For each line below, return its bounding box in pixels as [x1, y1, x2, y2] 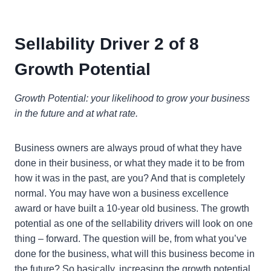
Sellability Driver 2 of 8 [15, 34, 199, 54]
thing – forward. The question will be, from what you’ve [15, 233, 247, 244]
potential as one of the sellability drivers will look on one [15, 218, 253, 229]
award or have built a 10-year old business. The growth [15, 203, 249, 214]
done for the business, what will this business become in [15, 249, 255, 260]
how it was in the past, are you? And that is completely [15, 173, 245, 184]
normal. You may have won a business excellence [15, 188, 229, 199]
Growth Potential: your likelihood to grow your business [15, 93, 250, 104]
